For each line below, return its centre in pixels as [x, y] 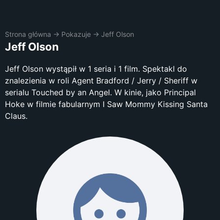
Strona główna [28, 34]
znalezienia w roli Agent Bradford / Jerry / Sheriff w [101, 81]
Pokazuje [76, 34]
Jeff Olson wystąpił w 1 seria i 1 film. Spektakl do [96, 69]
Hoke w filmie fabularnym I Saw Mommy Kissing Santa [106, 104]
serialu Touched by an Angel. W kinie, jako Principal [100, 92]
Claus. [16, 116]
